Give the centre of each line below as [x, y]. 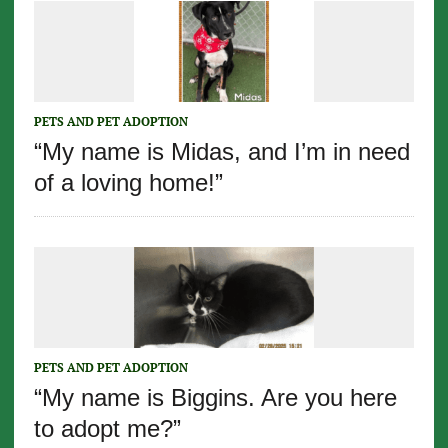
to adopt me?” [107, 428]
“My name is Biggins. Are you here [215, 397]
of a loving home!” [128, 182]
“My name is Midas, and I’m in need [221, 151]
